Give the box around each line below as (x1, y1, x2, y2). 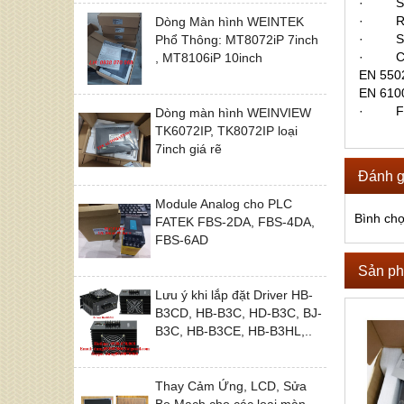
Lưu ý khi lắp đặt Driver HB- (155, 287, 313, 302)
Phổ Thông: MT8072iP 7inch (155, 32, 318, 47)
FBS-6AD (155, 232, 208, 247)
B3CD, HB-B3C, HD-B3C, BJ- (155, 305, 322, 320)
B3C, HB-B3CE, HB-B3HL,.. (155, 323, 312, 338)
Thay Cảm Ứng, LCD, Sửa (155, 378, 307, 393)
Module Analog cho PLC (155, 196, 292, 211)
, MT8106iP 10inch (155, 50, 262, 65)
